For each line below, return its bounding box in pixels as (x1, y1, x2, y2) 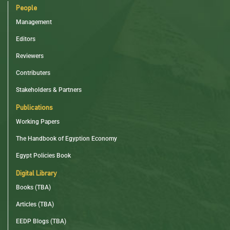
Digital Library (16, 170, 57, 178)
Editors (16, 35, 35, 43)
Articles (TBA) (16, 201, 54, 208)
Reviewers (16, 52, 44, 60)
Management (16, 18, 52, 26)
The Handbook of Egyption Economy (16, 135, 117, 143)
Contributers (16, 69, 50, 77)
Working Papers (16, 118, 60, 126)
